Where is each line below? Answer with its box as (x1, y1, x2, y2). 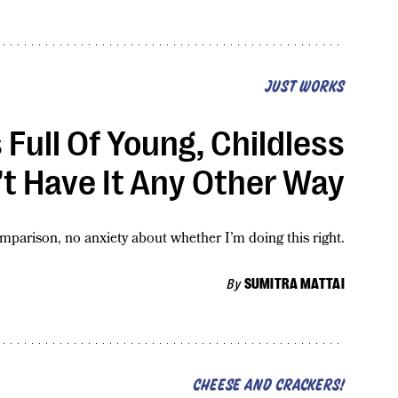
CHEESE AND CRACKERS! (192, 378, 345, 394)
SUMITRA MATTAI (243, 276, 345, 293)
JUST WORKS (264, 79, 345, 95)
